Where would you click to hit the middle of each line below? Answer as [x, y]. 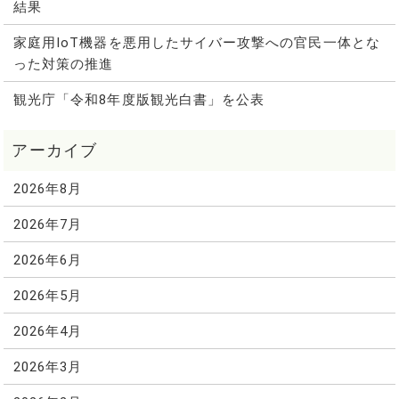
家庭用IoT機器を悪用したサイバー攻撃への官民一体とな [196, 42]
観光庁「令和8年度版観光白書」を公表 [139, 99]
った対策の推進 [63, 64]
